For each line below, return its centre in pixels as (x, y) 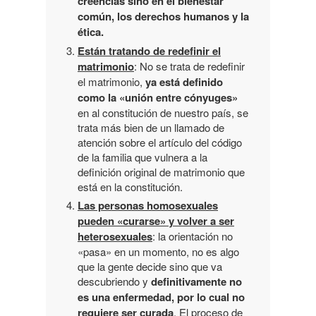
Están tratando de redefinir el (149, 50)
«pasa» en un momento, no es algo (158, 251)
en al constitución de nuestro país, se (163, 112)
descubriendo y (114, 281)
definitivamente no (196, 281)
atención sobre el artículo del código (160, 142)
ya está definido (184, 81)
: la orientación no (193, 236)
